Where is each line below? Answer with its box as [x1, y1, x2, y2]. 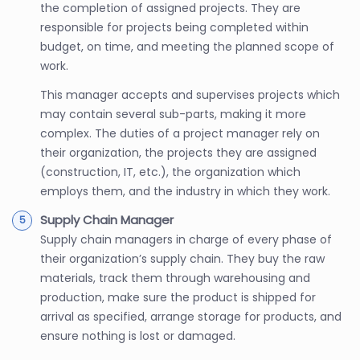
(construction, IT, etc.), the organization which [40, 163, 301, 180]
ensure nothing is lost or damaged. [40, 327, 235, 344]
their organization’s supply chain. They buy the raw [40, 250, 325, 267]
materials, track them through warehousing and [40, 269, 310, 286]
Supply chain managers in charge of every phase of [40, 231, 332, 247]
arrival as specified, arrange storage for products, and [40, 308, 342, 325]
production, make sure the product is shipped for [40, 288, 316, 305]
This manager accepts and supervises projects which [40, 86, 340, 103]
